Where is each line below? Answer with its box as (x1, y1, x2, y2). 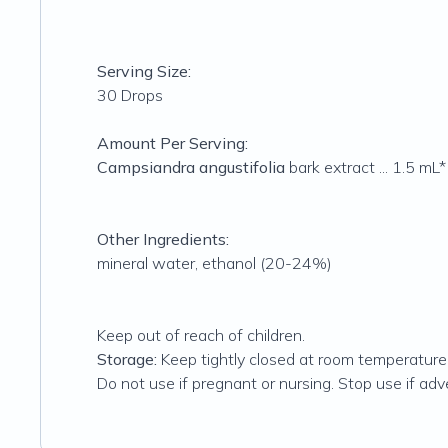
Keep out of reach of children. (97, 325, 305, 345)
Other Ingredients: (97, 229, 229, 249)
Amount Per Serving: (97, 133, 248, 153)
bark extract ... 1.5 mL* (285, 157, 446, 177)
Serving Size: (97, 61, 191, 81)
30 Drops (97, 85, 163, 105)
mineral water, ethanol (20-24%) (97, 253, 332, 273)
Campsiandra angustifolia (97, 157, 285, 177)
